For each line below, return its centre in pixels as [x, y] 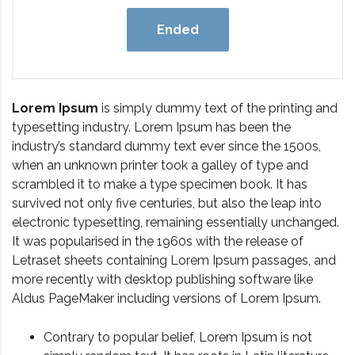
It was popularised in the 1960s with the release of [158, 242]
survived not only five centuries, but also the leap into [167, 204]
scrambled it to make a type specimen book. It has [160, 185]
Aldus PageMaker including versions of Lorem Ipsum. [166, 299]
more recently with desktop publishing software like [162, 280]
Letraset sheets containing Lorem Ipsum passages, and [174, 261]
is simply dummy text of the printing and [218, 109]
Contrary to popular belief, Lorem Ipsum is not [178, 338]
